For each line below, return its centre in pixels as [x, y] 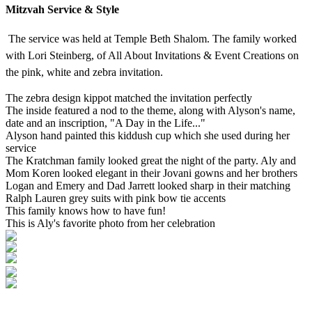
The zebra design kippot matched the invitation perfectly [129, 98]
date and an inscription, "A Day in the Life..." [106, 123]
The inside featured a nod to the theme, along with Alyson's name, [150, 111]
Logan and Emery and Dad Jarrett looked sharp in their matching [148, 186]
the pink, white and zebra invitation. [84, 72]
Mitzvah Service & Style [62, 10]
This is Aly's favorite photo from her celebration [110, 224]
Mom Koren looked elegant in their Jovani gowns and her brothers [151, 173]
